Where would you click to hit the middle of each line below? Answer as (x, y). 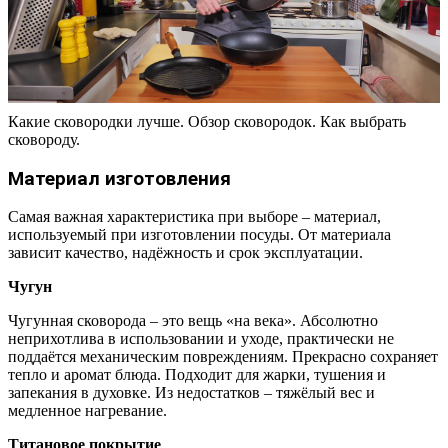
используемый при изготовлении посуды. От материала (199, 235)
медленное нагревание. (87, 411)
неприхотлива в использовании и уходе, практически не (201, 339)
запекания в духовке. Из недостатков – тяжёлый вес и (191, 393)
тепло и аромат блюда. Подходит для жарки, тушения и (197, 375)
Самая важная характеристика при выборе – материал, (194, 217)
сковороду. (44, 139)
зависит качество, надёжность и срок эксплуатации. (185, 253)
